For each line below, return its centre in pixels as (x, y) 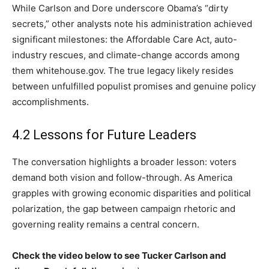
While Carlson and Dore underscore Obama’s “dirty (120, 8)
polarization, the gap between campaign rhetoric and (124, 209)
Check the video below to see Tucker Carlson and (119, 256)
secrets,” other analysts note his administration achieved (132, 24)
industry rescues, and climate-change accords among (126, 55)
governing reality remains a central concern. (106, 225)
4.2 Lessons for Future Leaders (104, 135)
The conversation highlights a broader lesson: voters (124, 162)
